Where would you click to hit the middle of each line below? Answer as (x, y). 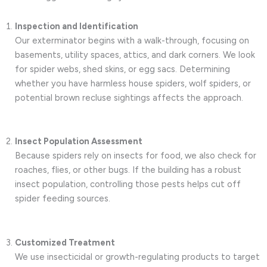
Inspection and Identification (77, 26)
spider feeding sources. (63, 199)
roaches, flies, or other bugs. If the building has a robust (128, 170)
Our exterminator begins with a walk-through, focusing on (132, 40)
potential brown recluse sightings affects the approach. (129, 97)
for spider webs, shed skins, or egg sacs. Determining (122, 69)
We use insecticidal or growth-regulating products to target (137, 257)
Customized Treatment (65, 242)
